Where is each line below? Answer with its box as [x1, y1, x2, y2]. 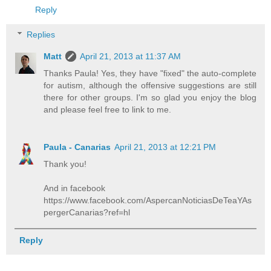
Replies [27, 30, 56, 40]
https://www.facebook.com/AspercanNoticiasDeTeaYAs [44, 195, 252, 206]
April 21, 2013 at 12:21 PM [114, 142, 217, 152]
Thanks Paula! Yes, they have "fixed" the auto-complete [44, 68, 256, 79]
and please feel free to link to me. [44, 105, 172, 115]
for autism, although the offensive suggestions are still [44, 80, 256, 91]
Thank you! [44, 159, 87, 169]
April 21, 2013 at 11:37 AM [80, 51, 181, 62]
